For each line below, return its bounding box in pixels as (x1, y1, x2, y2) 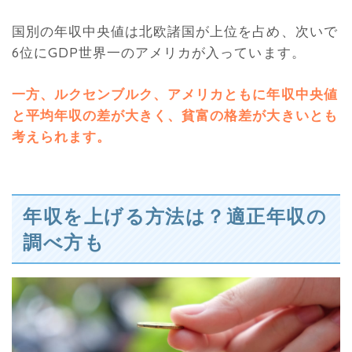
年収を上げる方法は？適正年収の (23, 203, 327, 228)
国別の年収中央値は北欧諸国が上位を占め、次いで (12, 23, 338, 40)
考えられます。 (12, 127, 112, 145)
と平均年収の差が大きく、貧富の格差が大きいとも (12, 106, 338, 123)
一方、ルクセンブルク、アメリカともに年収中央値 (12, 85, 338, 102)
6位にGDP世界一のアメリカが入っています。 (12, 44, 306, 61)
